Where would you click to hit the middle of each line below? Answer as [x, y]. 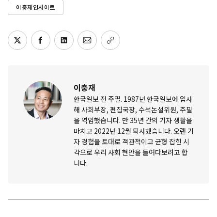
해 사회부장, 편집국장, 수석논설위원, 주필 [133, 110]
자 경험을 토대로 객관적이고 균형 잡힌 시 [132, 142]
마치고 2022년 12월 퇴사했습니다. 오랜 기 [134, 131]
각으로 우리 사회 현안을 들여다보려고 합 [131, 152]
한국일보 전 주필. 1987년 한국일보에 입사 [133, 99]
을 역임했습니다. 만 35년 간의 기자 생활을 [133, 120]
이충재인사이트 [36, 7]
